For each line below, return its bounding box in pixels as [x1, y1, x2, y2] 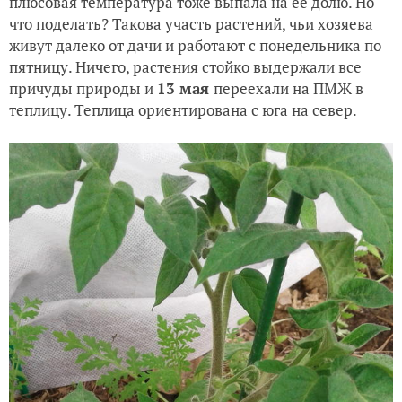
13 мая [157, 78, 214, 100]
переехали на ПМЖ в [214, 78, 363, 100]
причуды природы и [9, 78, 157, 100]
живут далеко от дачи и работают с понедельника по [9, 35, 381, 57]
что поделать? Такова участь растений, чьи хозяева [9, 13, 373, 35]
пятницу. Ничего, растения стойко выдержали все [9, 57, 362, 78]
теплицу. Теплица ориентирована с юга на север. [9, 100, 357, 121]
